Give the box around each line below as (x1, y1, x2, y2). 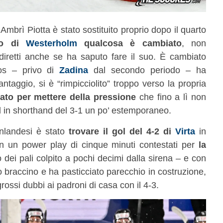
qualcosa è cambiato (77, 37, 182, 48)
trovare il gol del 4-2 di (69, 125, 175, 136)
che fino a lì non (136, 91, 207, 102)
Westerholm (25, 37, 77, 48)
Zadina (59, 64, 89, 75)
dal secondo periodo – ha (88, 64, 207, 75)
